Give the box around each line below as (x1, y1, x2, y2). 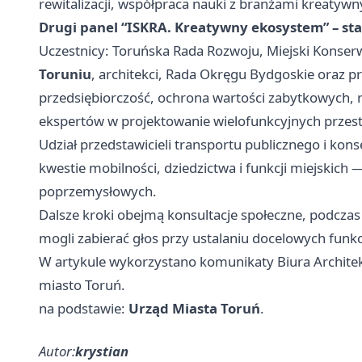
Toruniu (39, 65, 91, 84)
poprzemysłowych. (39, 182, 157, 201)
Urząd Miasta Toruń (128, 299, 260, 318)
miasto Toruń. (39, 276, 125, 295)
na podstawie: (39, 299, 128, 318)
